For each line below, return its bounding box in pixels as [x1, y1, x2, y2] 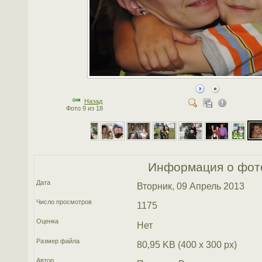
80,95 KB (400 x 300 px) [136, 239, 237, 250]
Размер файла [36, 237, 80, 244]
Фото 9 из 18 [65, 104, 106, 112]
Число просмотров [36, 198, 92, 205]
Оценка [36, 218, 59, 225]
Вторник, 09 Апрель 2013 [136, 180, 244, 191]
